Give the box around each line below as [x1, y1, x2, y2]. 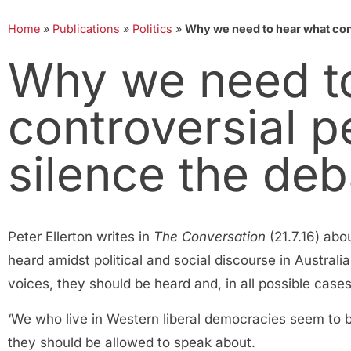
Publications [52, 22, 120, 35]
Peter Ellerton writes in [8, 229, 154, 244]
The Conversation [154, 229, 266, 244]
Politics [132, 22, 172, 35]
